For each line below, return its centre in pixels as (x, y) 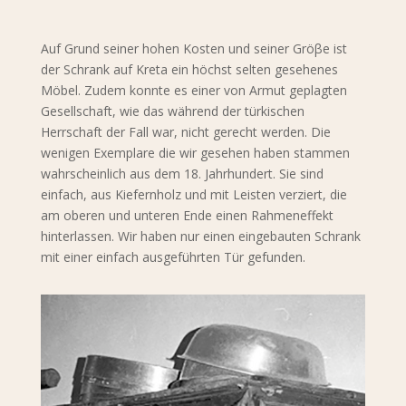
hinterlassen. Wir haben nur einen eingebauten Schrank (200, 236)
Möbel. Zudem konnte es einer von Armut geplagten (193, 90)
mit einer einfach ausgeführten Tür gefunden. (173, 257)
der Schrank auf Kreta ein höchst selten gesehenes (189, 69)
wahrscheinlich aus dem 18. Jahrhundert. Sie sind (182, 174)
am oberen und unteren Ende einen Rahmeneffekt (187, 215)
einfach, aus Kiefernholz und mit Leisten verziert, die (193, 194)
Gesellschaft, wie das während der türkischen (172, 111)
